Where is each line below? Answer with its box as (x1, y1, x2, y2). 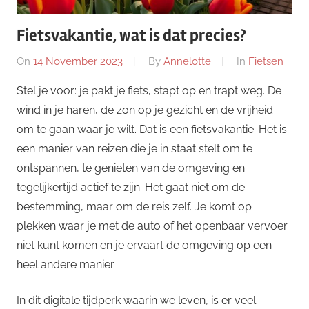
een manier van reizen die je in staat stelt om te (17, 141, 252, 155)
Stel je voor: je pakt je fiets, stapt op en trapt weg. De (17, 83, 281, 97)
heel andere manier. (17, 257, 115, 271)
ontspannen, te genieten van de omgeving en (17, 161, 245, 175)
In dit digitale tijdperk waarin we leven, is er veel (17, 293, 256, 307)
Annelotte (163, 54, 211, 68)
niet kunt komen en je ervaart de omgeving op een (17, 238, 272, 252)
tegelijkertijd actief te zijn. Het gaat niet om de (17, 180, 245, 194)
